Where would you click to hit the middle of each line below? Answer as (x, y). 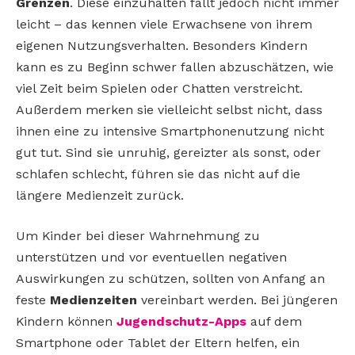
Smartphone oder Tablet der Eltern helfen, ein (158, 343)
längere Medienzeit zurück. (100, 195)
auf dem (274, 322)
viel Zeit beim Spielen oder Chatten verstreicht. (159, 88)
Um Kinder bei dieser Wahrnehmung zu (138, 236)
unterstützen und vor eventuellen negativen (151, 258)
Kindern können (66, 322)
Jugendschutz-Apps (181, 322)
